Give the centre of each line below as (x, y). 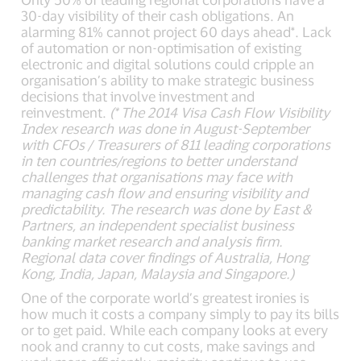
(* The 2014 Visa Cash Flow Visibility (220, 112)
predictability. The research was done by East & (167, 209)
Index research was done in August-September (166, 128)
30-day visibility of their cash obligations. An (158, 15)
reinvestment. (66, 112)
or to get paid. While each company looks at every (175, 330)
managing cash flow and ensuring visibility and (165, 193)
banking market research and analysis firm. (152, 241)
